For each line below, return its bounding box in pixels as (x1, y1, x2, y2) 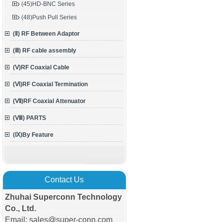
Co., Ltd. (5, 204, 36, 213)
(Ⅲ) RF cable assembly (13, 47, 76, 54)
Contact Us (45, 175, 84, 184)
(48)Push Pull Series (21, 14, 77, 21)
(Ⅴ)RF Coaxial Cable (13, 64, 69, 71)
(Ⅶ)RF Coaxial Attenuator (13, 98, 86, 105)
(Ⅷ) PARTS (13, 114, 46, 121)
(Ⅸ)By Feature (13, 131, 54, 138)
